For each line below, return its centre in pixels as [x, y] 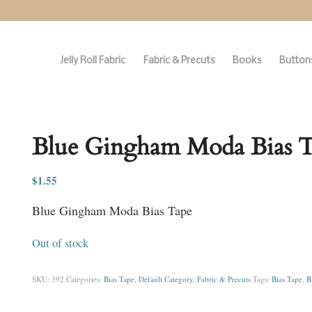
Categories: [85, 279]
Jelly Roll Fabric [93, 61]
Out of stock [60, 243]
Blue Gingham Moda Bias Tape [112, 211]
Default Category [165, 279]
